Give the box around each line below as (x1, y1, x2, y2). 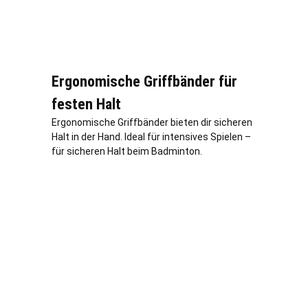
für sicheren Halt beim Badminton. (52, 145, 202, 157)
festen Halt (52, 95, 121, 113)
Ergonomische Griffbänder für (52, 72, 237, 90)
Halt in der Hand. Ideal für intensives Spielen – (52, 131, 251, 142)
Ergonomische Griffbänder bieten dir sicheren (52, 116, 252, 128)
